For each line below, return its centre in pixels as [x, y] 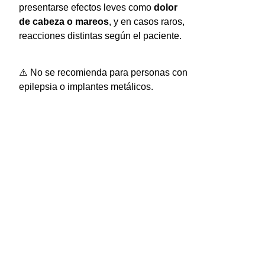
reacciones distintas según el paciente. [100, 35]
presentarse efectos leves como [86, 7]
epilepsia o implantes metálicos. [86, 87]
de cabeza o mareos [64, 21]
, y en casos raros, [146, 21]
